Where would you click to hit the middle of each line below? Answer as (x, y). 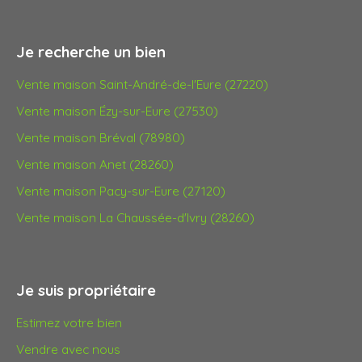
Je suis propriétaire (86, 290)
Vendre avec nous (68, 349)
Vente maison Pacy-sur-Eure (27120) (121, 190)
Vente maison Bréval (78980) (101, 137)
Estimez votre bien (69, 322)
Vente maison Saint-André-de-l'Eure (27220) (142, 84)
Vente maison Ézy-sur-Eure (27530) (117, 110)
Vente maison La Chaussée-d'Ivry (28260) (135, 217)
